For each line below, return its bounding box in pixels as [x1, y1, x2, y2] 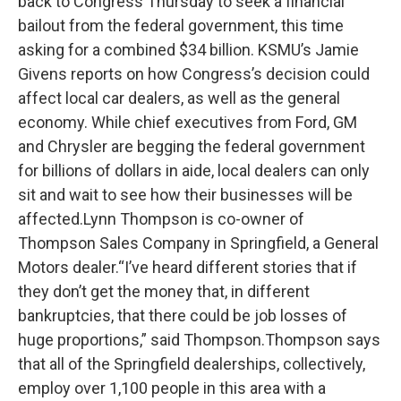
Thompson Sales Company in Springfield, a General [18, 234, 379, 252]
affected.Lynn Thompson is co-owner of [18, 209, 304, 228]
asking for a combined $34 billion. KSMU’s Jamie [18, 40, 359, 59]
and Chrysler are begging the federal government [18, 137, 365, 156]
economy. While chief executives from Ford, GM [18, 113, 357, 132]
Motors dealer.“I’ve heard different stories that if [18, 258, 357, 277]
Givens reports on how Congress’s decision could [18, 64, 370, 83]
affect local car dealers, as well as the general [18, 89, 340, 107]
